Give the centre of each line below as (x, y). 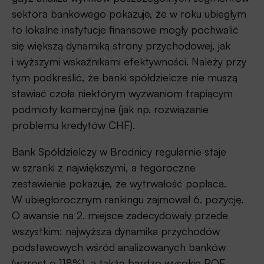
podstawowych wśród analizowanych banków (119, 247)
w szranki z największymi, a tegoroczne (104, 168)
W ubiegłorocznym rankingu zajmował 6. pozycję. (128, 199)
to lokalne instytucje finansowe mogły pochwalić (125, 30)
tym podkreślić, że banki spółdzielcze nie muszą (125, 77)
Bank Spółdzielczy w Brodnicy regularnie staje (119, 152)
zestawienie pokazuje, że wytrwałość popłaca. (119, 184)
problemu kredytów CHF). (73, 125)
